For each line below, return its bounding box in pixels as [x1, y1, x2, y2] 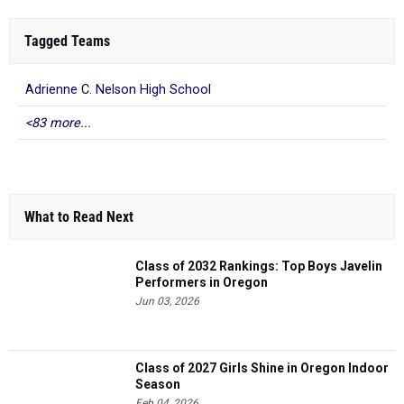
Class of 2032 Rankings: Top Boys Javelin [135, 259, 382, 273]
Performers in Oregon [135, 275, 268, 289]
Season [135, 377, 180, 391]
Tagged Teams [24, 32, 110, 50]
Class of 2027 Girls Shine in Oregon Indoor [135, 361, 389, 375]
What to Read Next [24, 208, 133, 225]
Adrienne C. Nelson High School [25, 82, 211, 97]
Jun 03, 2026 [135, 295, 199, 308]
